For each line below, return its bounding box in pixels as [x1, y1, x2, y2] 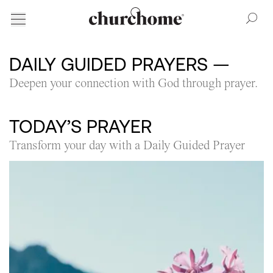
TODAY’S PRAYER [9, 116, 152, 136]
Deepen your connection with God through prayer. [9, 76, 258, 90]
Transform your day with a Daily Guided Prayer [9, 138, 245, 152]
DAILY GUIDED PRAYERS [9, 54, 208, 74]
